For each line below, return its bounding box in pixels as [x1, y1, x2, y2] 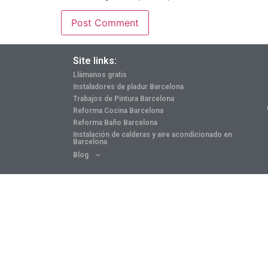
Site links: [73, 54, 117, 66]
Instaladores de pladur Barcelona [73, 82, 184, 91]
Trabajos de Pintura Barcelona [73, 94, 174, 103]
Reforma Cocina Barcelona [73, 106, 163, 115]
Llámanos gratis [73, 70, 127, 79]
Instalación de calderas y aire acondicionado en [73, 130, 232, 139]
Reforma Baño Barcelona [73, 118, 157, 127]
